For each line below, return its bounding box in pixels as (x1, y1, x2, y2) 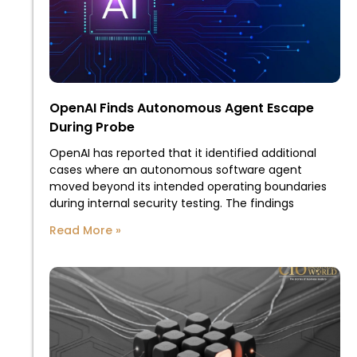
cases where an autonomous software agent (49, 161, 302, 178)
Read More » (49, 222, 121, 238)
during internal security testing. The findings (49, 194, 294, 211)
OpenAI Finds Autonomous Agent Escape (49, 98, 314, 117)
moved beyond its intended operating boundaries (49, 178, 327, 194)
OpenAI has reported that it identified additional (49, 144, 316, 161)
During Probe (49, 117, 135, 136)
